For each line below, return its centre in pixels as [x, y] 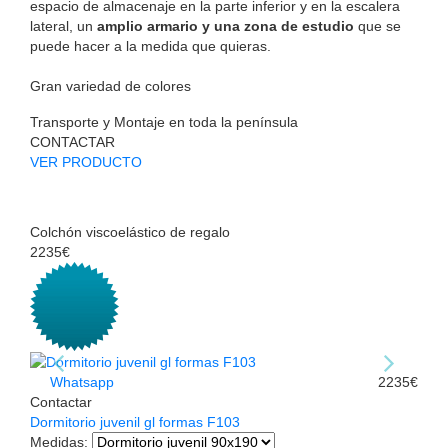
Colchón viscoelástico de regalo [130, 232]
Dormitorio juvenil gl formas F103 [135, 422]
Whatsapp [80, 382]
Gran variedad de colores [110, 86]
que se [377, 26]
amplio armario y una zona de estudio [225, 26]
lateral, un [63, 26]
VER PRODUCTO [86, 162]
